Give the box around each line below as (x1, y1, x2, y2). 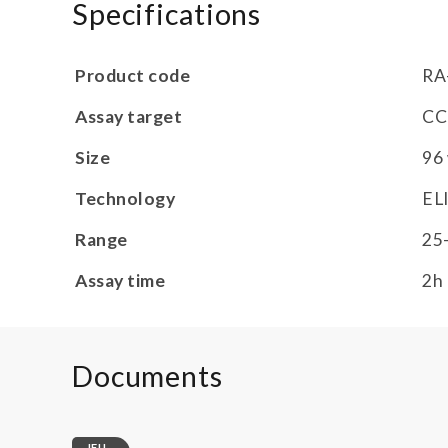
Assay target (75, 106, 183, 128)
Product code (75, 65, 191, 87)
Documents (72, 359, 223, 394)
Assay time (75, 270, 166, 292)
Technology (75, 188, 176, 210)
